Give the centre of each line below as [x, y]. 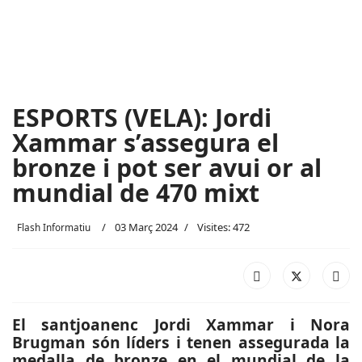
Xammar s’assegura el [145, 143]
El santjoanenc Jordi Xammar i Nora [181, 324]
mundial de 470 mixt [136, 193]
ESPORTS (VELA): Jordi [142, 118]
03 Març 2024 [146, 227]
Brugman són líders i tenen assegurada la [181, 342]
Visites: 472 [223, 227]
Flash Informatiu [54, 227]
